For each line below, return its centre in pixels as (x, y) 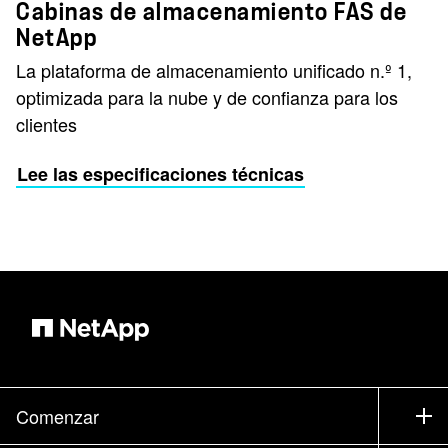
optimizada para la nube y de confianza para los (207, 97)
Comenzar (57, 415)
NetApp (56, 38)
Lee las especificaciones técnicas (160, 174)
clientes (46, 124)
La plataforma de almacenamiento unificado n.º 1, (214, 70)
